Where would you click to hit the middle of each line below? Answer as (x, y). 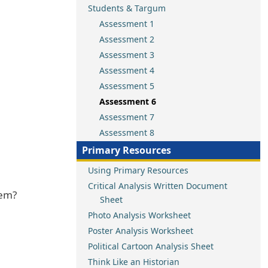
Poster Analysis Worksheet (141, 231)
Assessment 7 (127, 117)
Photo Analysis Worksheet (139, 215)
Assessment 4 (127, 70)
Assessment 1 (127, 24)
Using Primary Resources (138, 170)
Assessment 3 (127, 55)
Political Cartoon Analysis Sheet (151, 246)
